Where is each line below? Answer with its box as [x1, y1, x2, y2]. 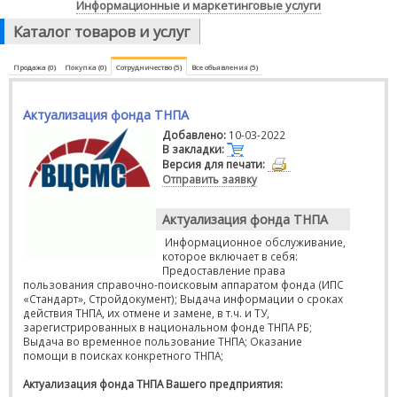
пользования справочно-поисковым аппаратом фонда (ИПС [23, 277, 344, 292]
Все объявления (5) [191, 62, 258, 72]
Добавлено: [162, 128, 226, 142]
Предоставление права [162, 263, 285, 277]
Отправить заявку [162, 172, 257, 186]
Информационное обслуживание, [165, 235, 346, 249]
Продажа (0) [13, 62, 56, 72]
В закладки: [162, 142, 224, 156]
